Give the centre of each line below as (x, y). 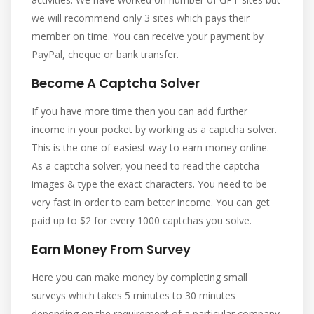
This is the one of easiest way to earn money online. (150, 148)
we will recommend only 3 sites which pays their (141, 18)
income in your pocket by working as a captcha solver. (154, 129)
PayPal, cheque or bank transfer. (105, 54)
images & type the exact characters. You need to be (149, 184)
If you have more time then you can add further (139, 111)
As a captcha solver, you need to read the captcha (145, 166)
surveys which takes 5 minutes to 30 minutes (134, 295)
